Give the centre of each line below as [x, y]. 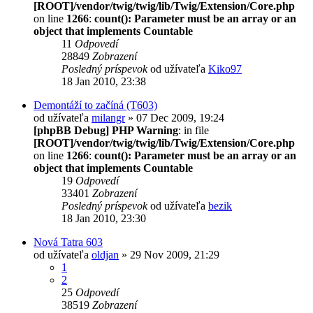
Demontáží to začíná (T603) [95, 105]
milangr [108, 117]
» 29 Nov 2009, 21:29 [169, 254]
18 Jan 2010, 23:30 [104, 218]
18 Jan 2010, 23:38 [104, 81]
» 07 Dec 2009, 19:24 [175, 117]
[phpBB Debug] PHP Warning [106, 130]
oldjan [105, 254]
